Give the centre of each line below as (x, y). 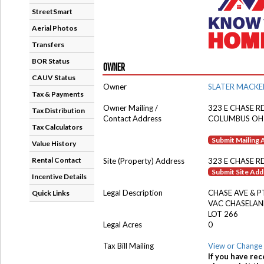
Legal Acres (123, 225)
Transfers (48, 44)
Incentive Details (59, 176)
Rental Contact (57, 160)
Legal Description (133, 193)
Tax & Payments (58, 94)
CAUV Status (54, 77)
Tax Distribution (58, 110)
